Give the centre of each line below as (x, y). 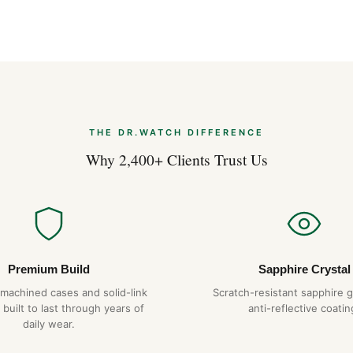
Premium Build (49, 269)
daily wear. (49, 324)
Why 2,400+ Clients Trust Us (176, 159)
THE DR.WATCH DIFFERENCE (176, 132)
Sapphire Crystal (304, 269)
